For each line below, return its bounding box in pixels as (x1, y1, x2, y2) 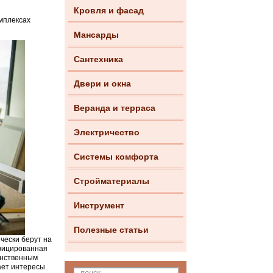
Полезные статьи (74, 225, 149, 235)
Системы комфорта (74, 152, 158, 161)
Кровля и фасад (74, 5, 144, 15)
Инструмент (74, 200, 124, 210)
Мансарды (74, 30, 119, 40)
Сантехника (74, 54, 123, 64)
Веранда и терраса (74, 103, 155, 113)
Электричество (74, 127, 140, 137)
